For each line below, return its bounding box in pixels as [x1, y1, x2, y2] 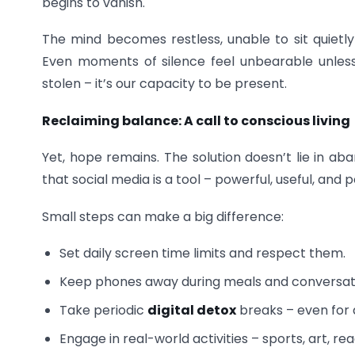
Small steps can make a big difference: [42, 207, 284, 226]
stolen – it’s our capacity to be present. [42, 74, 287, 94]
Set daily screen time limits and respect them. [59, 243, 346, 262]
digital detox [147, 300, 237, 319]
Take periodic [59, 300, 148, 319]
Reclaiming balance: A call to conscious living [42, 111, 350, 130]
